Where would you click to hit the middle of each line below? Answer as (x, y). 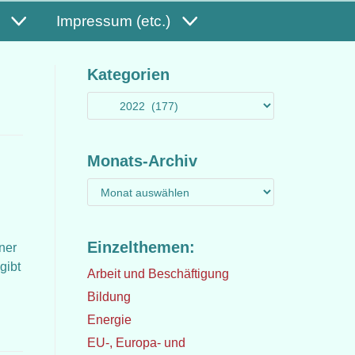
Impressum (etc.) (113, 21)
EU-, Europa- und (136, 343)
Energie (109, 320)
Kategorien (128, 74)
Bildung (109, 297)
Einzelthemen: (141, 247)
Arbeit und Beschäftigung (158, 274)
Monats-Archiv (142, 161)
